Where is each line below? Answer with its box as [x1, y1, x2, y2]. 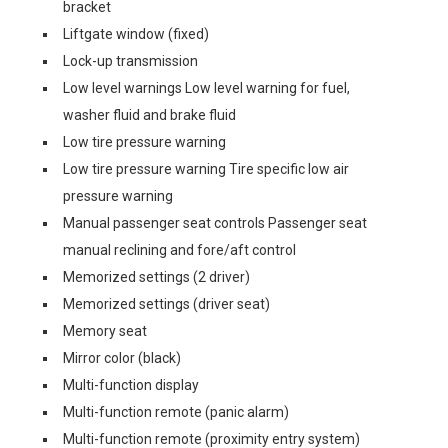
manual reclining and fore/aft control [63, 242, 296, 258]
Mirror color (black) [63, 350, 181, 366]
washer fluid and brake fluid [63, 107, 236, 123]
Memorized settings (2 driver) [63, 269, 250, 285]
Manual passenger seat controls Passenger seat [63, 215, 367, 231]
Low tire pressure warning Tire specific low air [63, 161, 349, 177]
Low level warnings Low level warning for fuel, [63, 80, 350, 96]
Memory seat [63, 323, 147, 339]
